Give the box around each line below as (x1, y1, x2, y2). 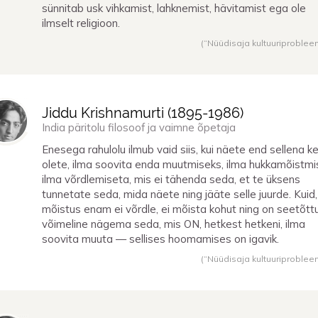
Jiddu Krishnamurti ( (42, 104, 171, 122)
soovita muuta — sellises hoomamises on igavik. (42, 231, 279, 246)
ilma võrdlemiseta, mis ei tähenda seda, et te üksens (42, 172, 300, 186)
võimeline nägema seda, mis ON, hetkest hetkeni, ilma (42, 216, 305, 231)
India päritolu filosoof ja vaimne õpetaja (42, 121, 236, 135)
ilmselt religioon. (42, 16, 120, 31)
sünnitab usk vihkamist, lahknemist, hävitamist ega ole (42, 1, 306, 16)
